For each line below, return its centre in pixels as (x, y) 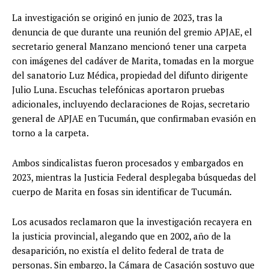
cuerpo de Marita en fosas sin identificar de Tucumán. (122, 192)
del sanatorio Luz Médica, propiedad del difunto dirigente (130, 75)
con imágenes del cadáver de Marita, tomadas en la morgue (133, 61)
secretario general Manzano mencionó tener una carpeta (129, 47)
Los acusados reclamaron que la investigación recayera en (132, 222)
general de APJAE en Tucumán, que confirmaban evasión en (134, 119)
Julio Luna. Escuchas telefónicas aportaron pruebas (118, 90)
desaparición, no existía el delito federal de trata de (118, 251)
